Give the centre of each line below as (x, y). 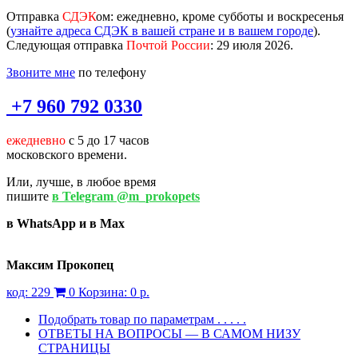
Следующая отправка (66, 45)
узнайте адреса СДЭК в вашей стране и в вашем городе (162, 31)
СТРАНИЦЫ (74, 348)
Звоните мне (41, 72)
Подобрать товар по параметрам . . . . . (142, 319)
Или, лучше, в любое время (81, 181)
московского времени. (67, 154)
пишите (29, 196)
